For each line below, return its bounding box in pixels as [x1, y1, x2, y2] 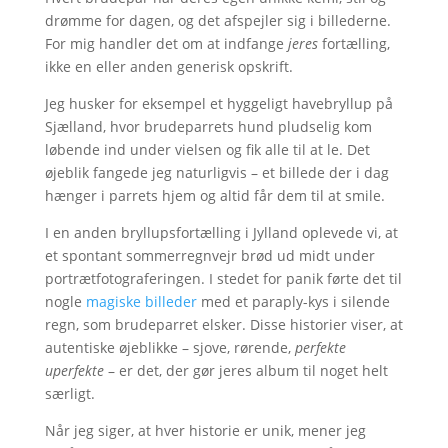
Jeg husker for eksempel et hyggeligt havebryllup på [44, 93, 393, 113]
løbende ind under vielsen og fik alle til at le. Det [44, 139, 370, 159]
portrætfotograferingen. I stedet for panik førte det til [44, 268, 402, 288]
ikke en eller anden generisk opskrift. [44, 56, 293, 76]
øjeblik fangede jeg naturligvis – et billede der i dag [44, 162, 389, 182]
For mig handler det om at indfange [44, 33, 288, 53]
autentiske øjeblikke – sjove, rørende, [44, 337, 295, 357]
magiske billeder [85, 291, 197, 311]
